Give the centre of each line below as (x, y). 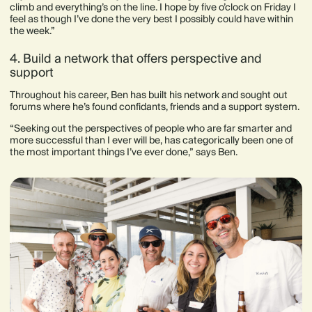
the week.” (32, 31)
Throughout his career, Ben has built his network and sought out (149, 95)
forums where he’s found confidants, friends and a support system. (155, 107)
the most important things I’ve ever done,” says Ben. (124, 152)
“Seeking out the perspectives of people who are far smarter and (151, 128)
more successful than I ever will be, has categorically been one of (151, 140)
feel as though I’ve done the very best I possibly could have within (151, 19)
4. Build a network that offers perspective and (136, 59)
